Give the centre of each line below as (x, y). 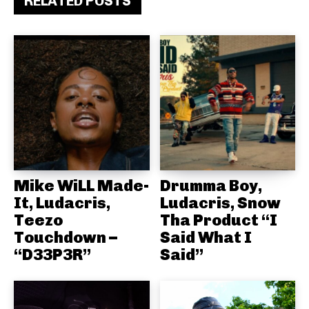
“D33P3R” (52, 255)
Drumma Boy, (211, 186)
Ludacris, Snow (220, 203)
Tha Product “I (218, 220)
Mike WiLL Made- (81, 186)
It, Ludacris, (62, 203)
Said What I (206, 238)
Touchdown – (66, 238)
